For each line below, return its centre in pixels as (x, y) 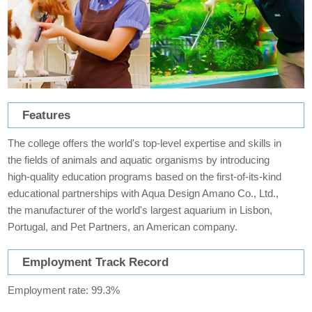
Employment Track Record (96, 262)
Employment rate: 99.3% (64, 290)
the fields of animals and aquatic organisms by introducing (139, 160)
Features (47, 115)
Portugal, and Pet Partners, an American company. (123, 227)
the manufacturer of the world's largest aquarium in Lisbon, (140, 210)
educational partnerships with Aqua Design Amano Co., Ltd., (143, 194)
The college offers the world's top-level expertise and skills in (145, 143)
